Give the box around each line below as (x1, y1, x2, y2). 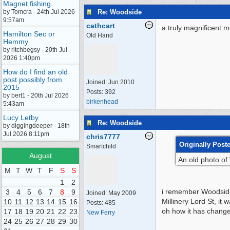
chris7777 (86, 132, 120, 141)
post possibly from (3, 75, 62, 84)
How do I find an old (3, 68, 68, 76)
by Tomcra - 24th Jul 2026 (3, 8, 75, 15)
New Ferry (86, 209, 115, 216)
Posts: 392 (86, 88, 116, 95)
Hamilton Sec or (3, 30, 55, 38)
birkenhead (86, 98, 118, 105)
